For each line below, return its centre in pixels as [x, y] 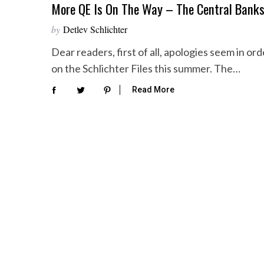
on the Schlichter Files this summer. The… [146, 68]
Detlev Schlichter [95, 29]
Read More [153, 90]
